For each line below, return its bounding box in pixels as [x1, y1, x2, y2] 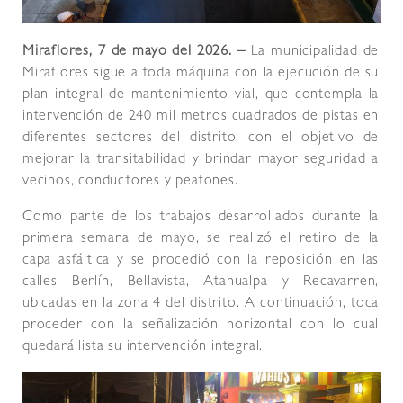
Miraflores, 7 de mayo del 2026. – [22, 45, 246, 60]
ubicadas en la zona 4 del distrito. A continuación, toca [22, 297, 380, 312]
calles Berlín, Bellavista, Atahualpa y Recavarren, [22, 275, 380, 291]
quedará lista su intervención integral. [22, 340, 264, 355]
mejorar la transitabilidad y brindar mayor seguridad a [22, 153, 380, 168]
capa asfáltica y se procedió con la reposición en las [22, 254, 380, 269]
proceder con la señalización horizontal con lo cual [22, 318, 380, 334]
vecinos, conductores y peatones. [22, 175, 238, 190]
